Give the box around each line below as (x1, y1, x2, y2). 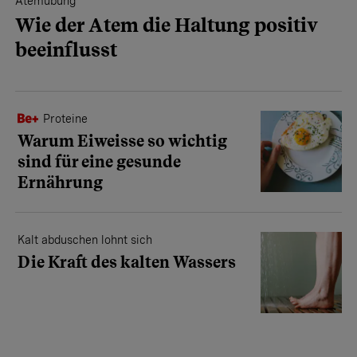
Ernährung (18, 172, 103, 192)
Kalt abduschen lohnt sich (18, 233, 152, 246)
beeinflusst (15, 37, 117, 61)
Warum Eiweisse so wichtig (18, 131, 227, 151)
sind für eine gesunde (18, 151, 181, 171)
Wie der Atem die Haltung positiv (15, 13, 318, 37)
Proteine (43, 112, 88, 125)
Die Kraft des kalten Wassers (18, 252, 236, 272)
